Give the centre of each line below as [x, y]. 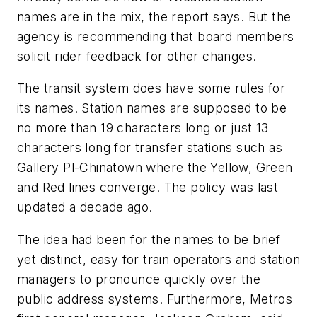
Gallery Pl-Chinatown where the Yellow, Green [155, 168]
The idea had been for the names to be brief [149, 240]
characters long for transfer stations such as [150, 148]
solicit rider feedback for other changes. [137, 56]
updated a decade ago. [85, 207]
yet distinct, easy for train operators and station [158, 260]
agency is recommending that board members [156, 36]
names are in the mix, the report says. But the [154, 16]
